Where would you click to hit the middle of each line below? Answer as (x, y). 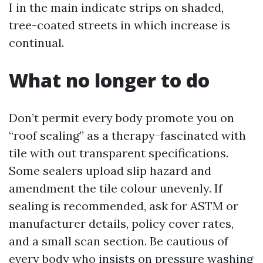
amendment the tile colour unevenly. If (116, 188)
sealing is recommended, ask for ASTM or (124, 206)
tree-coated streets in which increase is (119, 25)
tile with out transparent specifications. (119, 153)
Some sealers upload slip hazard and (110, 171)
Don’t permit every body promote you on (122, 118)
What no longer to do (109, 80)
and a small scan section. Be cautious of (119, 241)
